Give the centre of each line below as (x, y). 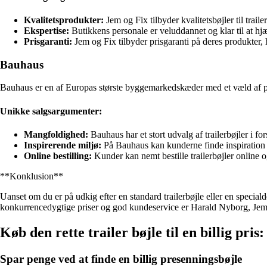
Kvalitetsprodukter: (64, 20)
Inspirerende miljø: (63, 145)
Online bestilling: (58, 156)
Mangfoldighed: (56, 134)
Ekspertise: (46, 30)
